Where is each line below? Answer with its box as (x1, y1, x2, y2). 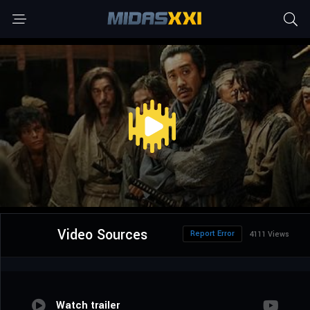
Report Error (190, 228, 235, 239)
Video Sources (57, 225, 147, 246)
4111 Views (249, 229, 289, 240)
